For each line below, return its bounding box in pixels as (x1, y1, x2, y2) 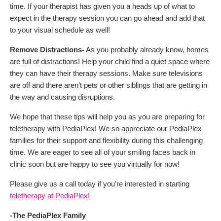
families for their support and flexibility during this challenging (10, 136, 203, 145)
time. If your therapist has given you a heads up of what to (10, 1, 195, 10)
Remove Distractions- (10, 45, 84, 54)
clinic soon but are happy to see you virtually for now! (10, 159, 180, 168)
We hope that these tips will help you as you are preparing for (10, 112, 205, 121)
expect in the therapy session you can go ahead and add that (10, 13, 205, 22)
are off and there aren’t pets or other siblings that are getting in (10, 80, 207, 89)
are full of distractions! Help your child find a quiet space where (10, 57, 210, 66)
